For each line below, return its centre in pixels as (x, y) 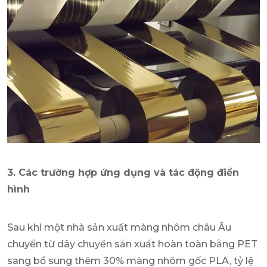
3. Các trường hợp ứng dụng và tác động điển (123, 172)
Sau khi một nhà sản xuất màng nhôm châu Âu (119, 227)
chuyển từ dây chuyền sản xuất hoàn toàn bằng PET (132, 244)
